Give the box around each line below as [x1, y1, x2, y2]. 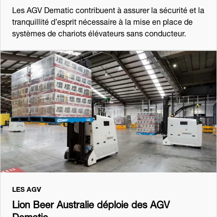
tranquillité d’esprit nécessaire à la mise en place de [12, 13, 193, 28]
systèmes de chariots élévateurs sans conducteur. [12, 24, 186, 40]
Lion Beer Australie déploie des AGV [12, 193, 170, 213]
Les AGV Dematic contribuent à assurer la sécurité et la [12, 1, 204, 16]
